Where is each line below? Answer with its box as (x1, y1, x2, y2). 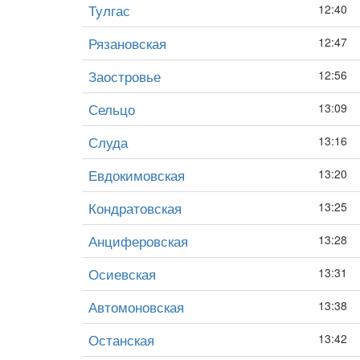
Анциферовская (88, 231, 188, 251)
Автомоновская (88, 297, 184, 317)
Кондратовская (88, 198, 182, 218)
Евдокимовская (88, 165, 185, 185)
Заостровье (88, 66, 161, 86)
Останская (88, 329, 154, 350)
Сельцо (88, 99, 135, 119)
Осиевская (88, 264, 156, 284)
